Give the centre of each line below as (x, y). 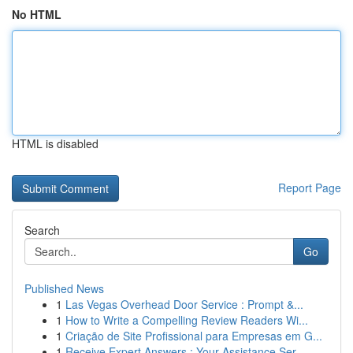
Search (42, 230)
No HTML (37, 14)
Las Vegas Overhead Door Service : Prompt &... (184, 304)
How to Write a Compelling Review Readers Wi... (187, 320)
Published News (64, 288)
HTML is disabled (55, 143)
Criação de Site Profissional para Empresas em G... (194, 336)
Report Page (310, 188)
